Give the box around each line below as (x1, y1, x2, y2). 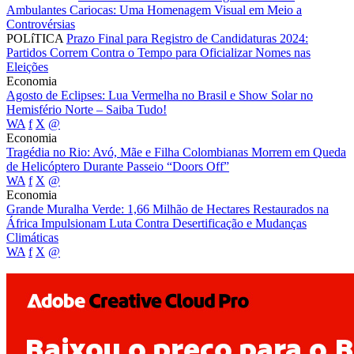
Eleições (6, 60, 48, 74)
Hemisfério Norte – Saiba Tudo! (6, 103, 167, 117)
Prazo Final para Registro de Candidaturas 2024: (66, 32, 308, 46)
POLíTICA (6, 32, 63, 46)
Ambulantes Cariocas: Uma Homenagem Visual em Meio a (6, 3, 302, 17)
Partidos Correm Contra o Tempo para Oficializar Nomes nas (6, 46, 311, 60)
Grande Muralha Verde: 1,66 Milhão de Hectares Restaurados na (6, 202, 329, 217)
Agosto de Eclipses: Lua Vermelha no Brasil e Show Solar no (6, 88, 313, 103)
